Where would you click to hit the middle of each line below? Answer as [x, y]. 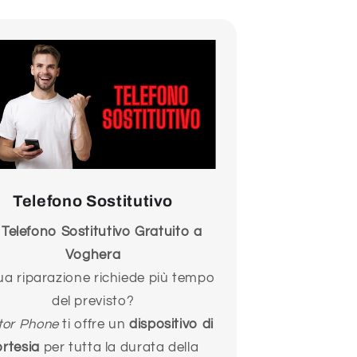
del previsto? [93, 302]
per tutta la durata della [119, 348]
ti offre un [94, 325]
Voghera [93, 255]
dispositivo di [171, 325]
